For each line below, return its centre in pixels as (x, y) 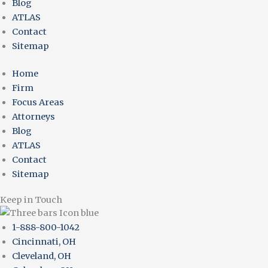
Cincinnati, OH (44, 241)
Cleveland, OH (42, 256)
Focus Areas (38, 102)
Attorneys (33, 116)
